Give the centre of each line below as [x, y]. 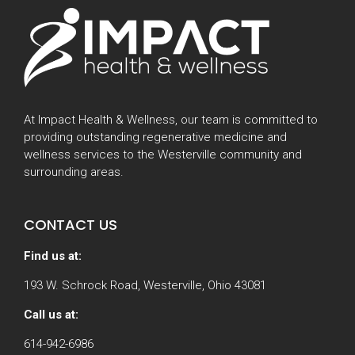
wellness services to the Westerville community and [163, 154]
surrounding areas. [74, 172]
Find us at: [53, 256]
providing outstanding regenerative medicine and [155, 137]
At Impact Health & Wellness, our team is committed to [171, 119]
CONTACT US [71, 224]
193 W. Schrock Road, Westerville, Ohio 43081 [145, 285]
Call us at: [51, 314]
